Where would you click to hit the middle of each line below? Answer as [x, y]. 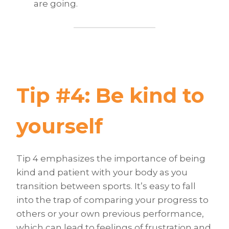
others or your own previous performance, [110, 214]
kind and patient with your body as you [102, 173]
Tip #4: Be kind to [110, 96]
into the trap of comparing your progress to [112, 200]
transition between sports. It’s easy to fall [106, 186]
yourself [60, 126]
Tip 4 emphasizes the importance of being [111, 159]
